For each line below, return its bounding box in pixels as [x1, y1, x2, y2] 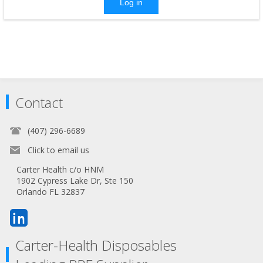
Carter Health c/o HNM [16, 163, 104, 175]
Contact [15, 92, 63, 112]
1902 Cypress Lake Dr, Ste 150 [16, 174, 133, 186]
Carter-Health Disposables [15, 235, 177, 255]
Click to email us [28, 144, 89, 156]
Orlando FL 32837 [16, 186, 85, 197]
